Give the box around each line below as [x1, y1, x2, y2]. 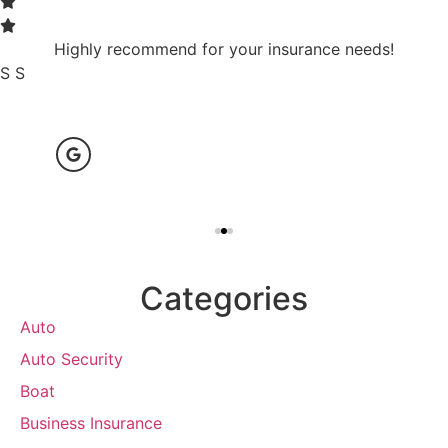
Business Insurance [20, 413, 162, 434]
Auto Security [20, 349, 123, 370]
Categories [140, 279, 308, 319]
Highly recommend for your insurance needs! [54, 39, 394, 60]
